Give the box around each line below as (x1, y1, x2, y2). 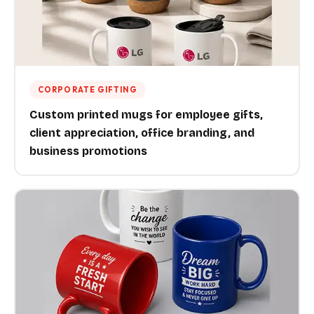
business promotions (29, 144, 147, 158)
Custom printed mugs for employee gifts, (29, 108, 263, 121)
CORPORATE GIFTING (38, 85, 137, 95)
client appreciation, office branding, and (29, 126, 254, 139)
